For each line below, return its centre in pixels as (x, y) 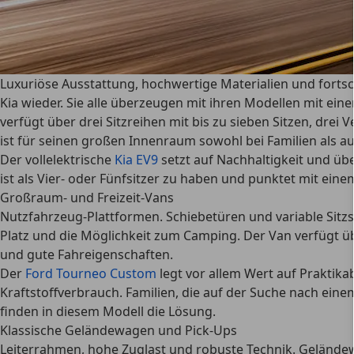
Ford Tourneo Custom (91, 273)
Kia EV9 (136, 160)
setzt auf (187, 160)
